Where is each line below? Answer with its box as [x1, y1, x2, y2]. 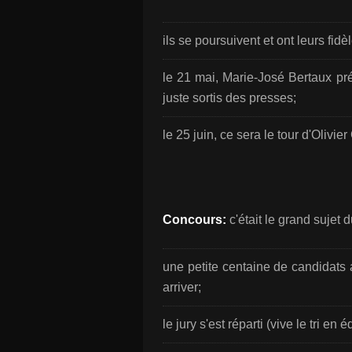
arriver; [163, 280, 201, 294]
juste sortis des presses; [163, 91, 296, 104]
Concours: [163, 213, 226, 226]
